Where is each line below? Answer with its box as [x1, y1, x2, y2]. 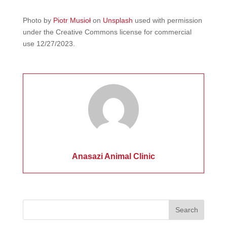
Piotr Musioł [53, 16, 91, 24]
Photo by [22, 16, 53, 24]
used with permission [132, 16, 202, 24]
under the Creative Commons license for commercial [22, 27, 192, 36]
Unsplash [102, 16, 133, 24]
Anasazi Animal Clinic [71, 152, 155, 161]
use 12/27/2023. [22, 39, 75, 48]
